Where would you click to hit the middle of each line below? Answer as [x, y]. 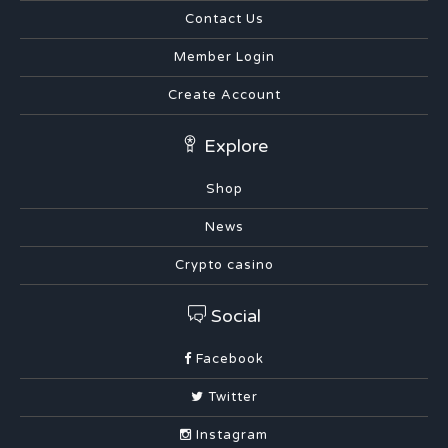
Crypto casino [224, 264]
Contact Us [224, 18]
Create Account [224, 94]
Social [233, 315]
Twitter [230, 396]
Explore [233, 145]
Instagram [230, 434]
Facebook [228, 358]
